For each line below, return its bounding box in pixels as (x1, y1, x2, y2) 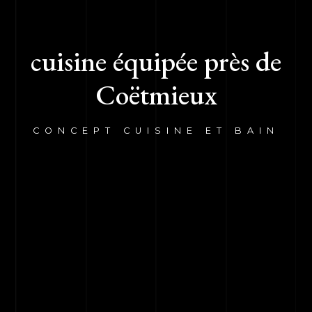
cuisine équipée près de (31, 42, 281, 79)
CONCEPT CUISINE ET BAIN (33, 125, 279, 136)
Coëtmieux (95, 76, 217, 113)
